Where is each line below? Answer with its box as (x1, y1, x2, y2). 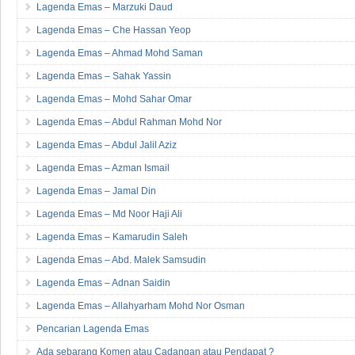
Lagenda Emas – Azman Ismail (36, 162, 170, 174)
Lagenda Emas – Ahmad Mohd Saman (36, 47, 203, 59)
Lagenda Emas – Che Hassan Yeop (36, 24, 191, 36)
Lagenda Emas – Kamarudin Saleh (36, 231, 188, 242)
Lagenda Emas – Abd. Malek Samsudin (36, 254, 206, 265)
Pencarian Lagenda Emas (36, 323, 149, 334)
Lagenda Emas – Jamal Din (36, 185, 156, 197)
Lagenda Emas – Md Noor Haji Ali (36, 208, 182, 219)
